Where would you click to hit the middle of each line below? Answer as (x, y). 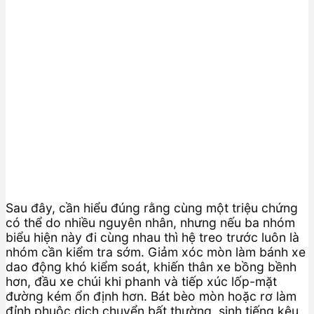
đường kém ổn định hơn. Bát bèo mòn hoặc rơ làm (151, 296)
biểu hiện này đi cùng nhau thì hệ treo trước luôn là (152, 237)
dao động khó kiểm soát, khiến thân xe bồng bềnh (151, 266)
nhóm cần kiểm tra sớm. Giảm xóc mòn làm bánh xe (156, 252)
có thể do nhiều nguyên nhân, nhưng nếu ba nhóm (150, 222)
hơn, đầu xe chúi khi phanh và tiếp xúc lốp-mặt (141, 281)
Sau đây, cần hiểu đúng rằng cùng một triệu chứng (152, 207)
